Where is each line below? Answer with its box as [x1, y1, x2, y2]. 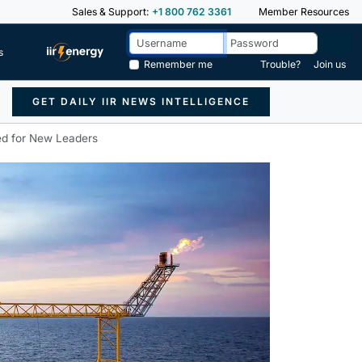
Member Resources [256, 5, 349, 18]
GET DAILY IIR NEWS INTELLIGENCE [32, 95, 250, 108]
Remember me [144, 58, 213, 71]
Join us [314, 58, 346, 71]
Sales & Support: [71, 5, 152, 18]
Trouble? [260, 58, 301, 71]
